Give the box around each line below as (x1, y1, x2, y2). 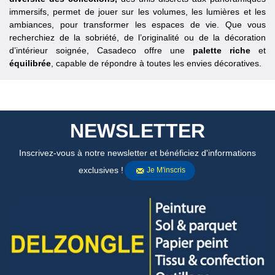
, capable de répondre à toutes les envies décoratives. (51, 58, 261, 69)
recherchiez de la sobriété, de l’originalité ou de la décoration (9, 33, 266, 43)
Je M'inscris (147, 166, 185, 175)
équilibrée (9, 58, 51, 69)
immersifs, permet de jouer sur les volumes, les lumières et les (9, 7, 266, 17)
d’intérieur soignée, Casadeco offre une (9, 45, 193, 56)
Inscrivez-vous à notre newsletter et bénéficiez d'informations (19, 148, 256, 158)
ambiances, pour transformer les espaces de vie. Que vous (9, 20, 266, 30)
